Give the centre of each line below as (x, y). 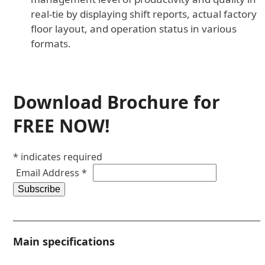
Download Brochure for (117, 102)
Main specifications (64, 241)
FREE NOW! (62, 126)
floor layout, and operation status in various (134, 29)
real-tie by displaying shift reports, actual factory (144, 14)
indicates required (61, 157)
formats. (51, 43)
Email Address (49, 173)
